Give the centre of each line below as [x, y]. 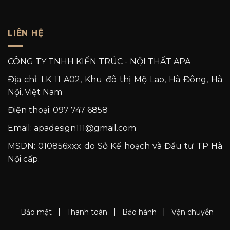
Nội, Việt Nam [35, 92]
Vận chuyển [193, 212]
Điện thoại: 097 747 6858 [58, 110]
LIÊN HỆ [26, 33]
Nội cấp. [24, 159]
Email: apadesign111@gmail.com [72, 128]
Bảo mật [36, 212]
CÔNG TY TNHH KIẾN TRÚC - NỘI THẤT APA [99, 61]
